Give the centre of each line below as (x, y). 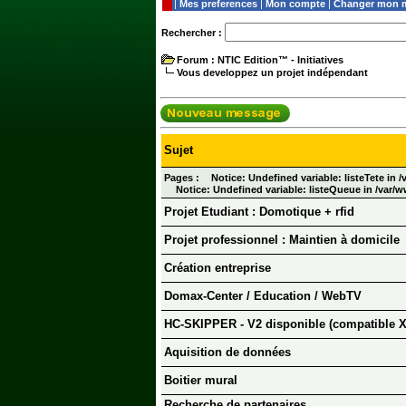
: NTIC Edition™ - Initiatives (276, 60)
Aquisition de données (227, 353)
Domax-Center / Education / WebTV (263, 296)
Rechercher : (192, 33)
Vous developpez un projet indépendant (272, 72)
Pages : (182, 178)
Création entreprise (217, 268)
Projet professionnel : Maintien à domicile (282, 240)
